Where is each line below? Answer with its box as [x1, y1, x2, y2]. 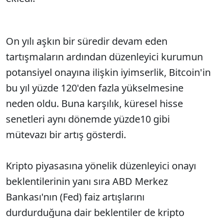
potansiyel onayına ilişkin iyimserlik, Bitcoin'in [6, 66, 211, 79]
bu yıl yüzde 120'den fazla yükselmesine [6, 81, 183, 94]
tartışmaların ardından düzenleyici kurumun [6, 50, 203, 63]
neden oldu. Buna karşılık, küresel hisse [6, 97, 183, 110]
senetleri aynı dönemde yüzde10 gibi [6, 112, 170, 126]
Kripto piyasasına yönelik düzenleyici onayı [6, 159, 196, 172]
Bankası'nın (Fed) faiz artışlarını [6, 190, 145, 203]
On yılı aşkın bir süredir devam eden [6, 35, 167, 48]
